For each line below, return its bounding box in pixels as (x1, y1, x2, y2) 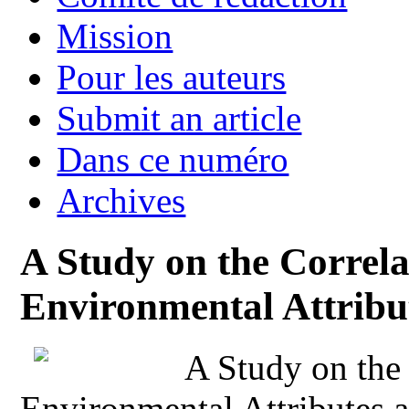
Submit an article (57, 98, 302, 138)
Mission (57, 16, 173, 56)
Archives (57, 180, 186, 220)
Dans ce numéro (57, 139, 289, 179)
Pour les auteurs (57, 57, 287, 97)
